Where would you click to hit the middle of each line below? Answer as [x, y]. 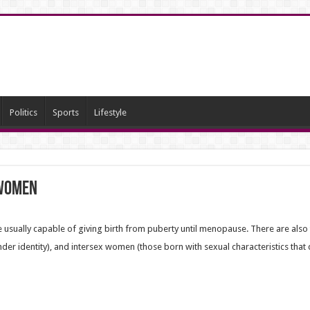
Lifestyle [110, 112]
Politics [23, 112]
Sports [65, 112]
